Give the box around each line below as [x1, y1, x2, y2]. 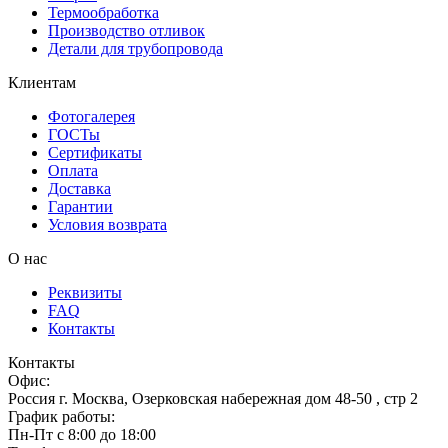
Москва [68, 389, 124, 407]
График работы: [8, 407, 115, 425]
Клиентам [8, 73, 76, 91]
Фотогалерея [48, 107, 135, 125]
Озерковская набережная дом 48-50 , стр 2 [132, 389, 418, 407]
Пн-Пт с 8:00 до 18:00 [8, 425, 156, 443]
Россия [8, 389, 55, 407]
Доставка [48, 179, 111, 197]
